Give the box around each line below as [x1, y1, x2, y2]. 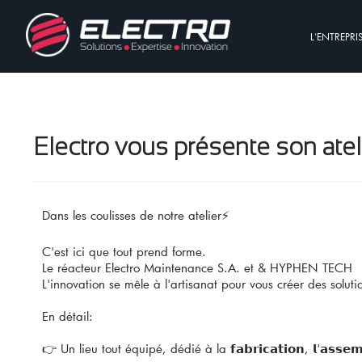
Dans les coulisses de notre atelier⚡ [42, 207, 229, 223]
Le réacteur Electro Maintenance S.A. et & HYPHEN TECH [42, 259, 352, 276]
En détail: [42, 308, 93, 324]
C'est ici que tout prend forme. [42, 243, 206, 259]
